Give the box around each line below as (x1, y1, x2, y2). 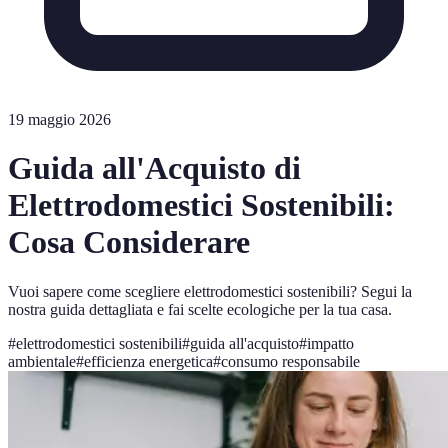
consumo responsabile (221, 352, 360, 370)
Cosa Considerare (8, 224, 250, 261)
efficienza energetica (84, 352, 213, 370)
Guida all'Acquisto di (8, 150, 301, 187)
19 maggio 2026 (8, 111, 111, 128)
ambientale (8, 352, 76, 370)
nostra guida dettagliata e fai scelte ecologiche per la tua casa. (8, 300, 392, 318)
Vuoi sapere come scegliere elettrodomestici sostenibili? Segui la (8, 282, 412, 300)
